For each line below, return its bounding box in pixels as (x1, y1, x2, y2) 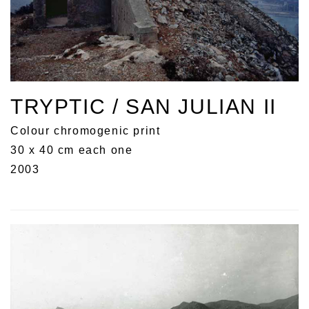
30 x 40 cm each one (10, 144, 133, 157)
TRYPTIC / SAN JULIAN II (10, 95, 277, 119)
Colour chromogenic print (10, 125, 161, 137)
